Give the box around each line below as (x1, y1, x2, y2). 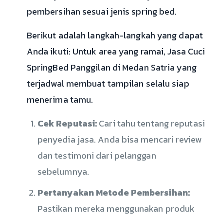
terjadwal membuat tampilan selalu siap (26, 77, 189, 91)
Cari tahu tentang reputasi (97, 117, 205, 130)
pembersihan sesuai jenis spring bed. (26, 5, 177, 18)
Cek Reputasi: (37, 117, 97, 130)
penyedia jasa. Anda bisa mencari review (37, 133, 201, 146)
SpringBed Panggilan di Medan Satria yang (26, 61, 197, 74)
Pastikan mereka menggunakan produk (37, 202, 195, 216)
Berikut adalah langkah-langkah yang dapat (26, 29, 203, 42)
